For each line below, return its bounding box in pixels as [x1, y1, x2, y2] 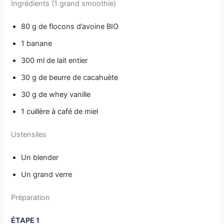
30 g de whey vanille [21, 90, 91, 99]
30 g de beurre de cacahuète [21, 73, 118, 82]
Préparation [11, 192, 50, 202]
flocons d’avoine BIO [49, 22, 119, 31]
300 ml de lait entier [21, 56, 88, 65]
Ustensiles [11, 130, 47, 139]
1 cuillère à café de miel [21, 107, 98, 116]
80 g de [21, 22, 49, 31]
